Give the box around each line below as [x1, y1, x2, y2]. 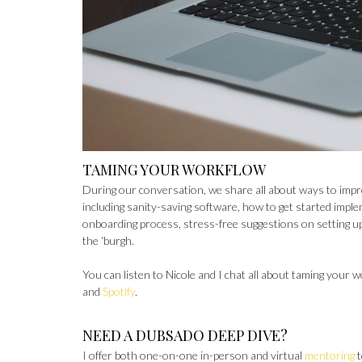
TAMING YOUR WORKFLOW [82, 159, 266, 179]
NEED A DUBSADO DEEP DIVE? [82, 325, 288, 345]
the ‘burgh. [82, 233, 134, 247]
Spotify [103, 284, 135, 298]
